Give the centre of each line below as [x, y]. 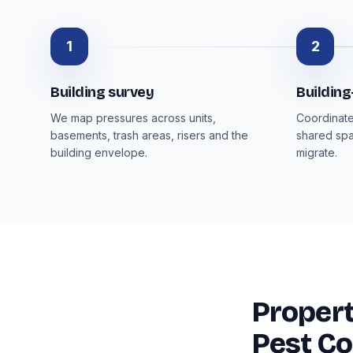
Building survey [102, 92]
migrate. [317, 152]
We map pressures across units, [133, 118]
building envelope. [99, 152]
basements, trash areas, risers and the [149, 135]
